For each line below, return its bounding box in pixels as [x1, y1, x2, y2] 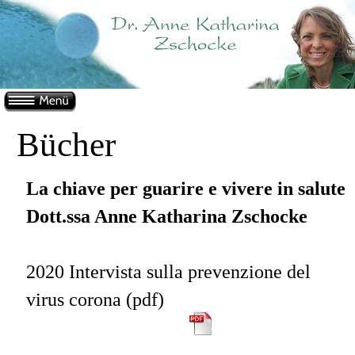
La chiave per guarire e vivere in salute [26, 177, 345, 199]
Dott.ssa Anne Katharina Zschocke [26, 205, 307, 227]
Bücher [17, 125, 116, 163]
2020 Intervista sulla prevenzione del [26, 261, 315, 283]
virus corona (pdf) [26, 289, 164, 311]
